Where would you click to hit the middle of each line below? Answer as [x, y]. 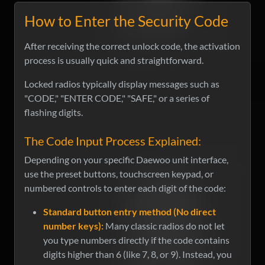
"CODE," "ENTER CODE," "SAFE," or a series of [117, 98]
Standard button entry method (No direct [130, 212]
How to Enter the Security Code [126, 21]
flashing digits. [54, 112]
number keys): [73, 226]
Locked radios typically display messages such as [122, 84]
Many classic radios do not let [164, 226]
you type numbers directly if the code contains [136, 240]
